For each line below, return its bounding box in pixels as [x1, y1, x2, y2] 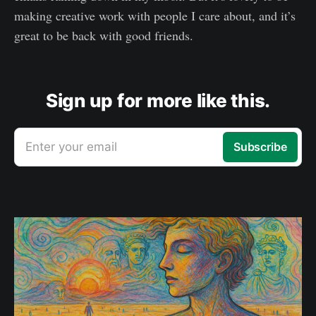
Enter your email [25, 139, 117, 154]
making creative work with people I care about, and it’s [14, 6, 296, 24]
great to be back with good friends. [14, 26, 193, 44]
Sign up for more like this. [46, 89, 270, 111]
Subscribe [233, 139, 287, 154]
